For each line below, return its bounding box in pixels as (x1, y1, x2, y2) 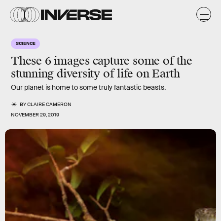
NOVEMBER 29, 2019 (11, 111, 59, 118)
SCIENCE (16, 40, 36, 46)
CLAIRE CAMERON (27, 101, 72, 108)
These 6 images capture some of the (11, 54, 192, 68)
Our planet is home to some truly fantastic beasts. (11, 83, 166, 92)
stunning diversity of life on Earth (11, 67, 180, 81)
